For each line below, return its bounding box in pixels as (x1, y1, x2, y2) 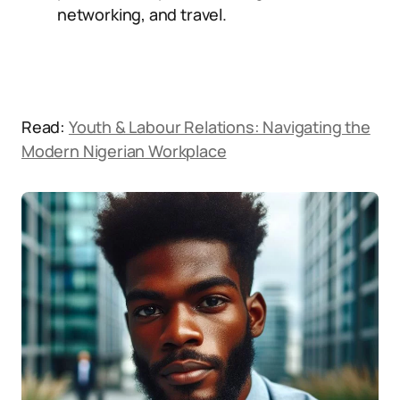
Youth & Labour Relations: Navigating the (68, 116, 371, 137)
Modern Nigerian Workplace (21, 140, 227, 162)
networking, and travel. (57, 4, 227, 25)
